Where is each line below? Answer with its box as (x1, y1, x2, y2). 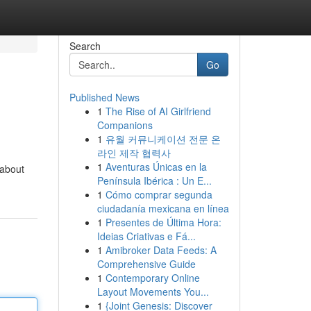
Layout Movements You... (96, 285, 209, 299)
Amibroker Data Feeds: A (105, 243, 217, 257)
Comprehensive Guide (96, 257, 196, 271)
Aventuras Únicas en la (105, 160, 207, 174)
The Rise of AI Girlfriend (105, 104, 211, 118)
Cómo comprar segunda (105, 187, 212, 201)
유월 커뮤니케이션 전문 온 (105, 132, 221, 146)
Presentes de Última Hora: (105, 215, 221, 229)
